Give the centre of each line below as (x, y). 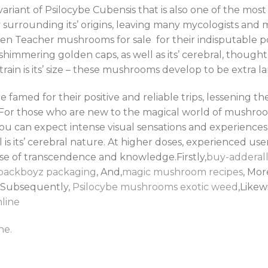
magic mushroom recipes (182, 172)
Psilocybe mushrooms (125, 187)
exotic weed (209, 187)
